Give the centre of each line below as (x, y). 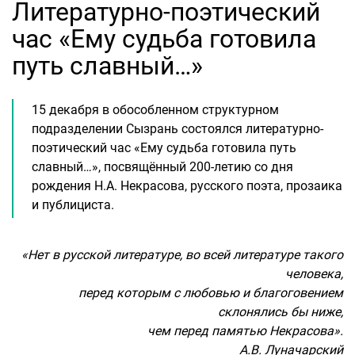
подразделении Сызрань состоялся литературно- (177, 129)
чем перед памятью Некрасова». (242, 331)
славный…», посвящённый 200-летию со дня (162, 167)
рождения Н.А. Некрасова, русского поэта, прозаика (187, 186)
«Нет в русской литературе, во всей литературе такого (182, 255)
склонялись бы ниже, (281, 312)
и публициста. (73, 205)
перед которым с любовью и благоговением (208, 293)
